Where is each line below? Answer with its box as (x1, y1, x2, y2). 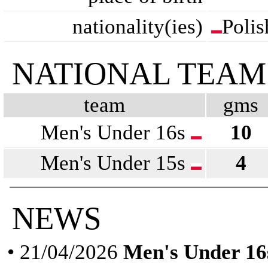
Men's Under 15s (41, 151, 191, 175)
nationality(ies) (72, 15, 203, 38)
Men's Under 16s (41, 121, 191, 144)
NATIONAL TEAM (12, 56, 266, 92)
